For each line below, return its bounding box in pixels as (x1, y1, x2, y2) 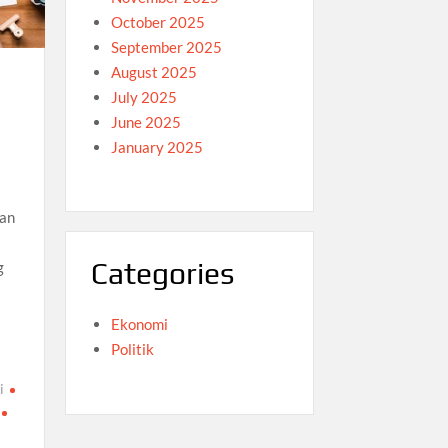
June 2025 (110, 112, 181, 131)
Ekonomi (110, 315, 168, 334)
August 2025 (110, 62, 197, 81)
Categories (90, 255, 234, 291)
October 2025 (110, 12, 205, 31)
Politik (110, 340, 154, 359)
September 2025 (110, 37, 222, 56)
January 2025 (110, 137, 203, 156)
